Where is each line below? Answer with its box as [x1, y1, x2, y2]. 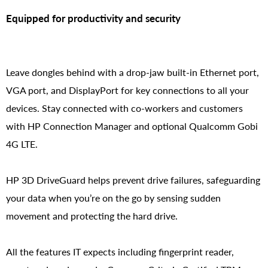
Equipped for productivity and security [6, 11, 181, 25]
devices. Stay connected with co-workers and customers [6, 102, 243, 114]
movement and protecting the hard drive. [6, 209, 178, 221]
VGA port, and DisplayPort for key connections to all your [6, 84, 249, 96]
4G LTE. [6, 138, 38, 150]
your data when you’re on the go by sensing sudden [6, 191, 221, 203]
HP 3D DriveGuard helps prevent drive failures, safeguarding [6, 173, 260, 185]
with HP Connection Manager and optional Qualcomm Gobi [6, 120, 258, 132]
